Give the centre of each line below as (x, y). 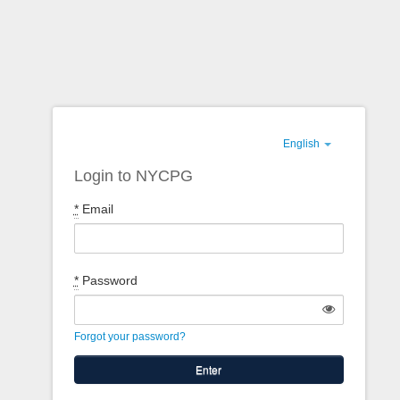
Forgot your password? (129, 337)
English (302, 144)
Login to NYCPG (133, 176)
